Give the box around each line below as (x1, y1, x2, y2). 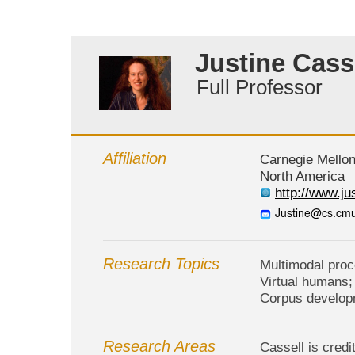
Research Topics (103, 255, 219, 273)
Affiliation (103, 150, 166, 168)
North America (260, 169, 345, 185)
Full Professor (197, 74, 323, 99)
